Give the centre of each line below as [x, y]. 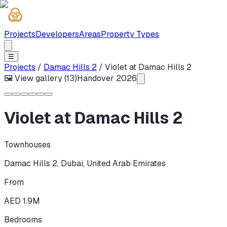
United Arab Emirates [126, 163]
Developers [57, 34]
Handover [96, 78]
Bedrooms [23, 219]
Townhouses [27, 144]
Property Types [130, 34]
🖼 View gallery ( [35, 78]
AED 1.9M [22, 201]
